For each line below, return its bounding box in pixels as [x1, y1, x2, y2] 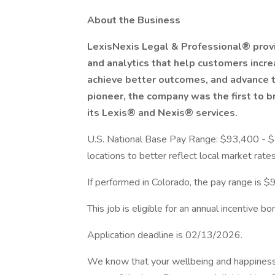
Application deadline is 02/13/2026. [87, 228, 242, 242]
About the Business [87, 14, 180, 27]
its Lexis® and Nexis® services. [87, 106, 238, 120]
